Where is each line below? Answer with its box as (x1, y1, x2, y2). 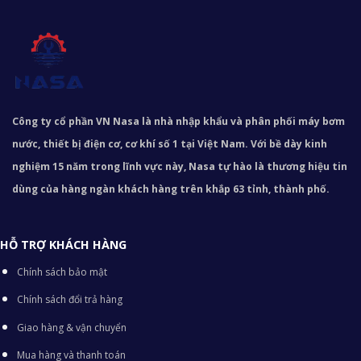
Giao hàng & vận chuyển (16, 320, 127, 334)
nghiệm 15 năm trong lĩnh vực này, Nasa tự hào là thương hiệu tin (12, 159, 347, 173)
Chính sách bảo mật (16, 264, 107, 279)
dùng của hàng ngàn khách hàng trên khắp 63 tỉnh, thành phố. (12, 181, 330, 196)
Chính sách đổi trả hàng (16, 293, 122, 307)
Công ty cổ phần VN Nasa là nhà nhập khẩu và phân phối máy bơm (12, 114, 345, 128)
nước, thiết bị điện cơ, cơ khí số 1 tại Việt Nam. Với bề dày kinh (12, 136, 327, 151)
